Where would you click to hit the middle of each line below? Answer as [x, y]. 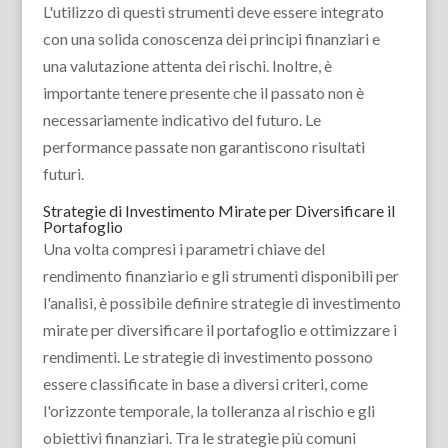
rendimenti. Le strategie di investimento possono [207, 356]
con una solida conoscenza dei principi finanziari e [211, 38]
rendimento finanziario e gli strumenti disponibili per [220, 275]
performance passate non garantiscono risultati [203, 146]
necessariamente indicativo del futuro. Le [181, 119]
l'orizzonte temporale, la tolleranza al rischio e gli [208, 410]
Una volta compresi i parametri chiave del [183, 248]
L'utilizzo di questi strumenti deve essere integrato [213, 11]
